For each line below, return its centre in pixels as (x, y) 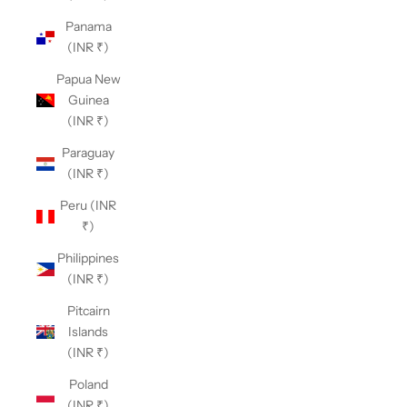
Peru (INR (88, 205)
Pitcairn (88, 311)
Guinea (88, 100)
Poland (88, 384)
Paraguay (88, 153)
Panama (88, 26)
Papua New (88, 79)
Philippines (88, 258)
